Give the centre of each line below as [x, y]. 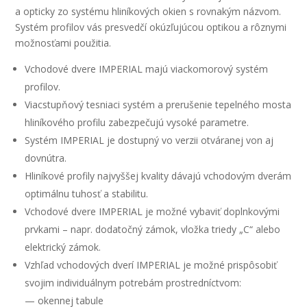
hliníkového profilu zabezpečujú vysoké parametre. [137, 122]
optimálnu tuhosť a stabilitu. [87, 194]
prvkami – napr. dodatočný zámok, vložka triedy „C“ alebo [153, 229]
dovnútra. [46, 158]
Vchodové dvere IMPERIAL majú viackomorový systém [147, 69]
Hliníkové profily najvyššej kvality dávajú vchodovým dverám [158, 176]
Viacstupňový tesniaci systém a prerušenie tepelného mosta [158, 105]
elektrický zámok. [63, 247]
